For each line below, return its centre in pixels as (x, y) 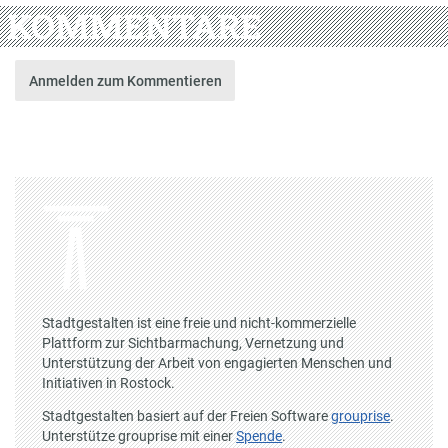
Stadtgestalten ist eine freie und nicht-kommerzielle (199, 322)
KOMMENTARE (134, 26)
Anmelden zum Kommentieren (125, 80)
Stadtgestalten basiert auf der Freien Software (187, 416)
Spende (259, 436)
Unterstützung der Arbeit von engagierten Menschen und (217, 362)
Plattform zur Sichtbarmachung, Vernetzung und (193, 342)
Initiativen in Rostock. (109, 382)
